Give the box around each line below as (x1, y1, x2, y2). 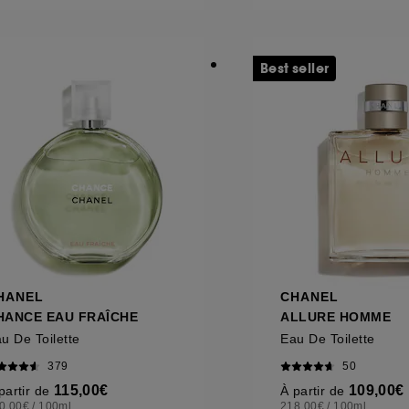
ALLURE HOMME (280, 309, 391, 324)
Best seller (260, 58, 330, 78)
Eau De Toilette (280, 330, 375, 346)
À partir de (280, 383, 349, 398)
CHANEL (280, 288, 339, 304)
